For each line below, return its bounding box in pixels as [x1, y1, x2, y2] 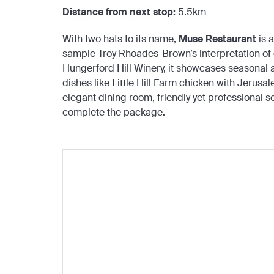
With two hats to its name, [62, 32, 179, 46]
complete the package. [62, 106, 168, 119]
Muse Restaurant [179, 32, 256, 46]
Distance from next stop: [62, 5, 176, 18]
